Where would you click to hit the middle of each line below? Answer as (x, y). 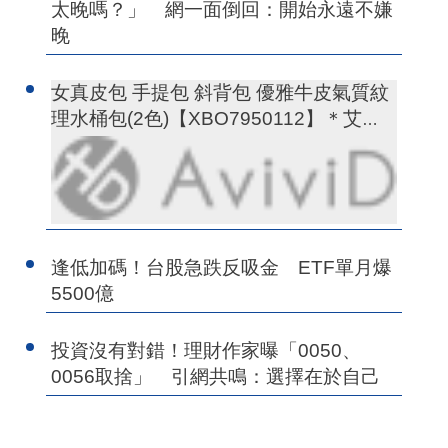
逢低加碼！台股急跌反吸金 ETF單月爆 (222, 268)
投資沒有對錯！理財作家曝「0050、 (206, 351)
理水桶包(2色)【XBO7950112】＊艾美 (216, 118)
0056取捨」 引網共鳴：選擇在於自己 (216, 377)
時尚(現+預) (101, 144)
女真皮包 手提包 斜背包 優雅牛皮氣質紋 (220, 92)
